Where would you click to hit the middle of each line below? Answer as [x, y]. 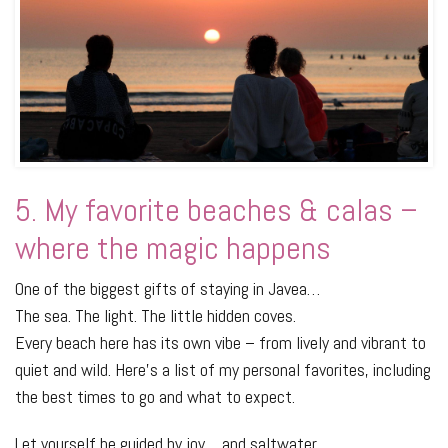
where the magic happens [173, 248]
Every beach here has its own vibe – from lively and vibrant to [220, 343]
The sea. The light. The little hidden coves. [155, 316]
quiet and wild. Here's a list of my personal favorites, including [223, 370]
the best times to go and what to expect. [155, 397]
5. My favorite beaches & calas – [216, 210]
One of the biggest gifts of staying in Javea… [167, 289]
